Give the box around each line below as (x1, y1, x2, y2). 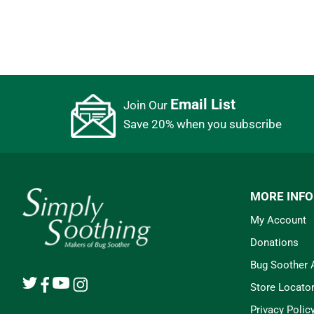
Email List (170, 96, 235, 113)
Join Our (123, 98, 170, 112)
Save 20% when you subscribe (123, 117, 282, 131)
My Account (250, 213, 306, 226)
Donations (250, 235, 299, 249)
